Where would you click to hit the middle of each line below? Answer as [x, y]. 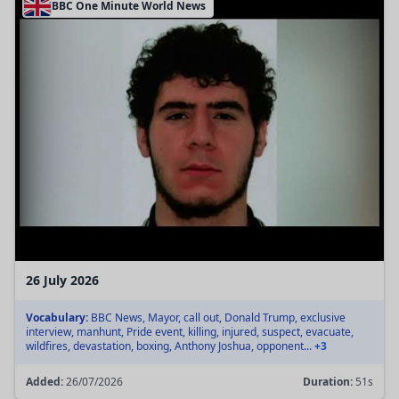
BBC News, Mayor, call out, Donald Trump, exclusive [217, 317]
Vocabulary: [57, 317]
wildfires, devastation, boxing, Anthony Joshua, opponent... [170, 346]
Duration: [328, 381]
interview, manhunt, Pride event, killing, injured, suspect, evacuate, [190, 331]
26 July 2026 [62, 280]
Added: [45, 381]
